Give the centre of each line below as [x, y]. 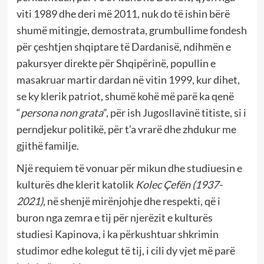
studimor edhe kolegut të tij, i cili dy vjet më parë [126, 251]
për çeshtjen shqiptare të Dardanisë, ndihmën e [123, 47]
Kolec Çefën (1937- [179, 185]
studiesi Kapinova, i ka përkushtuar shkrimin [117, 234]
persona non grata [62, 113]
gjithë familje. [47, 146]
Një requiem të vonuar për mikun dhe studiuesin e [129, 168]
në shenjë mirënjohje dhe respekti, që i [133, 201]
